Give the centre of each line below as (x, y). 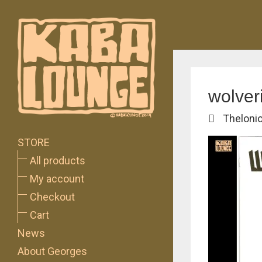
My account (57, 178)
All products (58, 160)
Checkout (52, 196)
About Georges (52, 251)
